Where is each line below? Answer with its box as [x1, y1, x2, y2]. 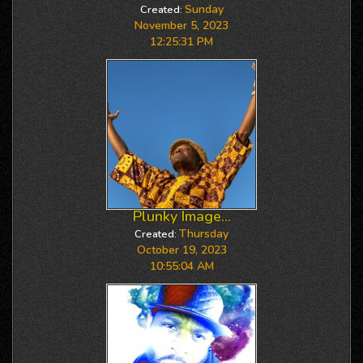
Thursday [179, 226, 228, 241]
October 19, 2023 [136, 242, 227, 258]
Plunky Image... [132, 207, 231, 226]
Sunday [184, 2, 224, 17]
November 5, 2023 [135, 18, 228, 33]
